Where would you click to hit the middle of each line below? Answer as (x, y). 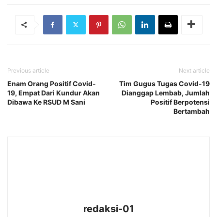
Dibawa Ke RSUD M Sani (46, 102)
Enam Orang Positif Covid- (52, 83)
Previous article (28, 70)
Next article (194, 70)
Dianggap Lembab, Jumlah (166, 93)
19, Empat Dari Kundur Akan (54, 93)
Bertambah (192, 111)
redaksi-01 (108, 209)
